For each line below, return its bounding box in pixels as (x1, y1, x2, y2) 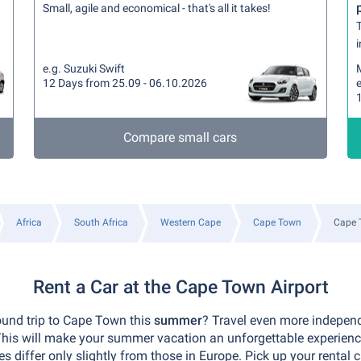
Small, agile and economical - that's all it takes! (43, 2, 272, 15)
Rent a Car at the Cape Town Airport (32, 276, 329, 298)
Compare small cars (123, 130, 238, 145)
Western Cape (160, 217, 221, 228)
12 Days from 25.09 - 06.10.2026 (43, 77, 208, 89)
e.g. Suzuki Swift (43, 62, 126, 75)
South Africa (74, 217, 128, 228)
